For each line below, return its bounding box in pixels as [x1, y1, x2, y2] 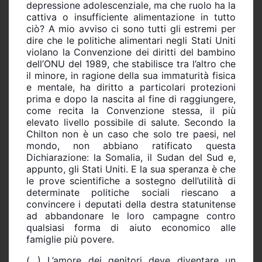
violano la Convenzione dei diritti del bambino [26, 46, 236, 58]
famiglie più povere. [26, 233, 114, 245]
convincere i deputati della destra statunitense [26, 198, 236, 210]
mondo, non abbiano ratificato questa [26, 139, 236, 151]
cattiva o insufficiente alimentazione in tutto [26, 11, 236, 23]
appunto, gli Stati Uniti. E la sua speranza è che [26, 163, 236, 175]
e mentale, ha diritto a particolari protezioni [26, 81, 236, 93]
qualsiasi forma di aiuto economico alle [26, 221, 236, 233]
